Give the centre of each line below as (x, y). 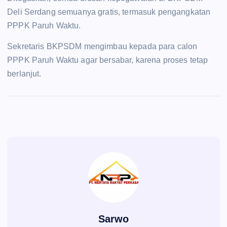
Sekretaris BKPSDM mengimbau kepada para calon (102, 46)
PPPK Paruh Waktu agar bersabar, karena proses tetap (108, 60)
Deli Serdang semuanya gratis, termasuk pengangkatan (109, 12)
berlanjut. (24, 73)
